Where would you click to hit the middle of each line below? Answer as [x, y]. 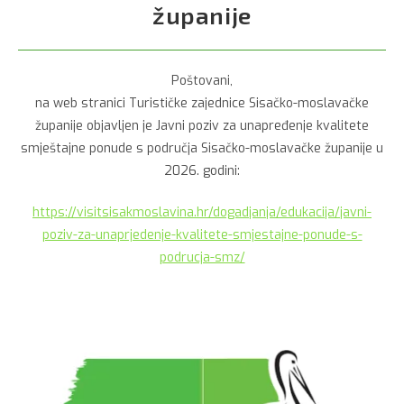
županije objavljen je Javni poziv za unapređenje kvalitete [202, 126]
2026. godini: [202, 171]
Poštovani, [202, 81]
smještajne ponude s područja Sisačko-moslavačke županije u [202, 148]
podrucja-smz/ [202, 257]
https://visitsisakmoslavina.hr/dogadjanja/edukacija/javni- [202, 212]
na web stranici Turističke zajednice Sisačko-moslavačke [202, 103]
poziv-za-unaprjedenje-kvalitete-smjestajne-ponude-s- [202, 235]
